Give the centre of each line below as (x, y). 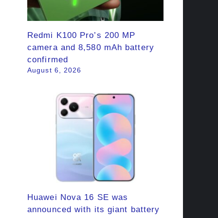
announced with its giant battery (94, 209)
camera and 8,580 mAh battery (91, 47)
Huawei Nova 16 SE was (78, 197)
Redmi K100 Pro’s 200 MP (82, 35)
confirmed (48, 60)
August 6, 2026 (54, 70)
